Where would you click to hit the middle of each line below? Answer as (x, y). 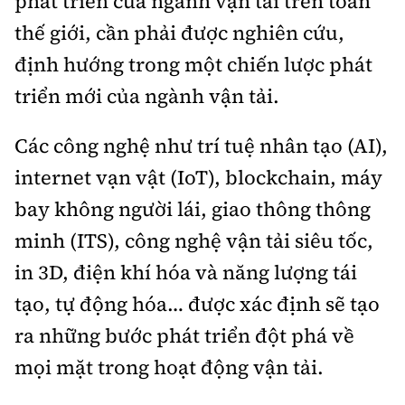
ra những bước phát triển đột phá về (184, 335)
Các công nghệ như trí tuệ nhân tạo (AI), (201, 145)
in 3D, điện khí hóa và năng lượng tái (186, 272)
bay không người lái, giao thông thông (193, 208)
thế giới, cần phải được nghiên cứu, (179, 32)
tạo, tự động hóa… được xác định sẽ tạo (197, 303)
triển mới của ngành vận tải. (147, 95)
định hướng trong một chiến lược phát (193, 64)
